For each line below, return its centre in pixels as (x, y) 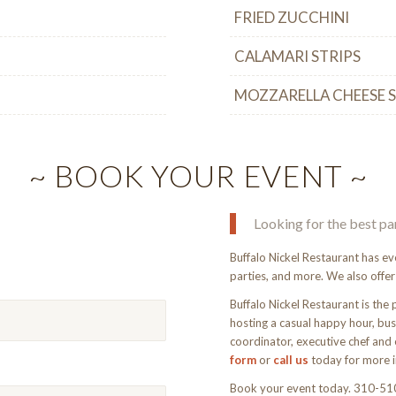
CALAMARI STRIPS (298, 57)
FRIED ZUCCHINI (292, 18)
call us (291, 360)
